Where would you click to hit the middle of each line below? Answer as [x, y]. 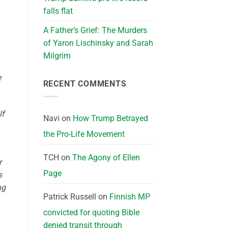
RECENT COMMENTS [85, 84]
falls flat [58, 11]
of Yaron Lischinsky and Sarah [98, 43]
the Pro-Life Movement [84, 134]
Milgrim [57, 56]
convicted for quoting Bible [91, 212]
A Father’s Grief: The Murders [95, 31]
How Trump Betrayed [110, 118]
